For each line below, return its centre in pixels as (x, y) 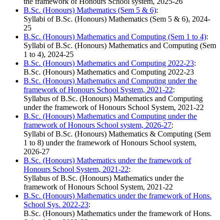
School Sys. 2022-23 (56, 205)
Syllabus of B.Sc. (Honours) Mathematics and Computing (113, 99)
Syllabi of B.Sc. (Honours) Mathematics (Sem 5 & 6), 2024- (117, 19)
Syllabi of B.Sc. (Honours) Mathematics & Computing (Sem (117, 134)
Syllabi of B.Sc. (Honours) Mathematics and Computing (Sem (120, 46)
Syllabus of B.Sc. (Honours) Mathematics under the (104, 178)
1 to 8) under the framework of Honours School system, (110, 143)
